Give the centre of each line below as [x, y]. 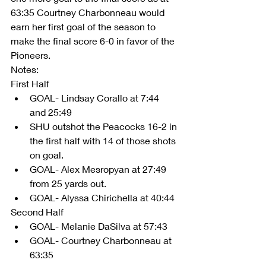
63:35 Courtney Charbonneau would [89, 12]
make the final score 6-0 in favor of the [94, 40]
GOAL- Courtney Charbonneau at [102, 240]
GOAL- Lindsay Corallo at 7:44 [96, 97]
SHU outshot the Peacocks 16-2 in [104, 126]
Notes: [25, 69]
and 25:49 [53, 112]
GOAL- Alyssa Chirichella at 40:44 [103, 197]
